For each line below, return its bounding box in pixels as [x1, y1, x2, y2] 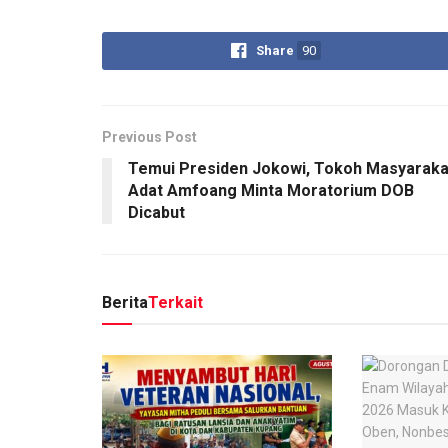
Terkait [148, 292, 203, 312]
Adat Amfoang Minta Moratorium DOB [128, 180, 414, 200]
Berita [102, 292, 148, 312]
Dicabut [128, 202, 185, 222]
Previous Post [102, 128, 197, 145]
